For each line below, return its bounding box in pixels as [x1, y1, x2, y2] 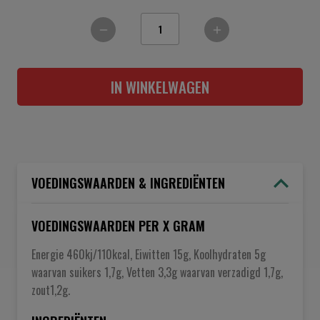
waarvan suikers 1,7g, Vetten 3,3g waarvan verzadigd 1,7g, [31, 264, 283, 281]
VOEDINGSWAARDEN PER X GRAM [31, 216, 205, 235]
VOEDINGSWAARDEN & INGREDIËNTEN [31, 174, 225, 192]
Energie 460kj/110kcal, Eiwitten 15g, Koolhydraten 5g [31, 246, 266, 263]
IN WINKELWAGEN [111, 76, 209, 98]
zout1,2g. [31, 281, 70, 299]
